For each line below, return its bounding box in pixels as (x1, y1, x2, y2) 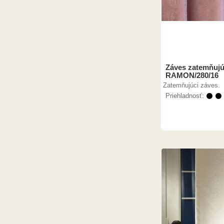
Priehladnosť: (165, 92, 206, 99)
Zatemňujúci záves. (163, 81, 222, 89)
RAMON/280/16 (165, 71, 218, 79)
